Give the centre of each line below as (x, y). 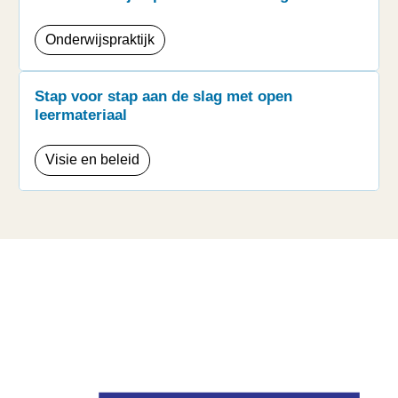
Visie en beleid (93, 160)
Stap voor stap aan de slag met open (164, 96)
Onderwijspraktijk (100, 40)
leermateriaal (81, 115)
